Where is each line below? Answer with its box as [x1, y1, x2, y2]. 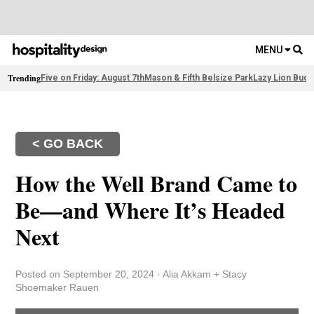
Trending [8, 72, 41, 85]
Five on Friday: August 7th [41, 73, 145, 83]
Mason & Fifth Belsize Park [144, 73, 254, 83]
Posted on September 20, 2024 [15, 268, 158, 280]
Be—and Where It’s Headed [15, 193, 286, 227]
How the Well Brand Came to [15, 167, 298, 200]
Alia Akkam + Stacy [161, 268, 247, 280]
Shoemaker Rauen [15, 282, 100, 294]
